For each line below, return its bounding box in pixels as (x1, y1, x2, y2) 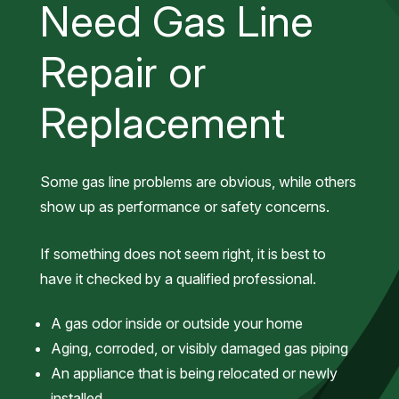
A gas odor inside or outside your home (50, 314, 303, 333)
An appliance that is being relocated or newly (50, 364, 338, 383)
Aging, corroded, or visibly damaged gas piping (50, 339, 348, 358)
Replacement (39, 96, 285, 150)
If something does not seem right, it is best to (39, 245, 326, 264)
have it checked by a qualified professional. (39, 270, 316, 289)
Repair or (39, 45, 207, 99)
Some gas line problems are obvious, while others (39, 173, 356, 191)
